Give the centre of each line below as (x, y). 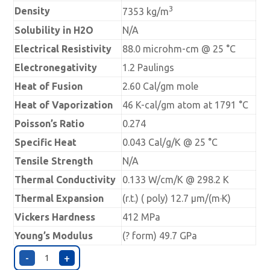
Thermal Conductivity (65, 179)
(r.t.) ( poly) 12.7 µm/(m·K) (177, 198)
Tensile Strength (54, 161)
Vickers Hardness (55, 217)
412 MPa (142, 217)
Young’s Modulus (54, 235)
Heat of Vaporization (64, 105)
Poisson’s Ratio (50, 123)
